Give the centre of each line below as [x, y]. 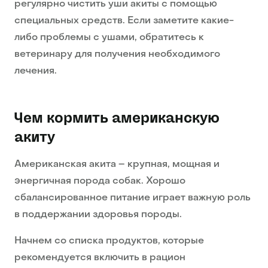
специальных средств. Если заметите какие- [124, 21]
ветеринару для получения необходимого [117, 55]
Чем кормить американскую [117, 118]
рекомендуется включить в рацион [100, 258]
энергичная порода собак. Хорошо [100, 182]
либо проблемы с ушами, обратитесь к [109, 38]
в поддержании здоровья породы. [98, 215]
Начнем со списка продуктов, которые [109, 241]
